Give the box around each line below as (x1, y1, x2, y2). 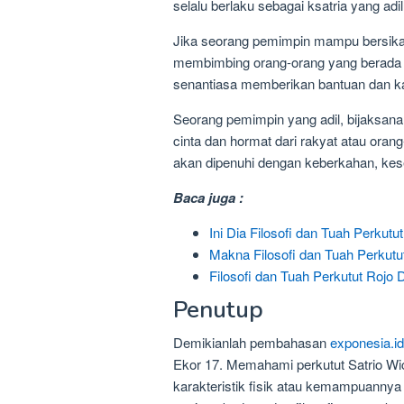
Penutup (173, 293, 263, 326)
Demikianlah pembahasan (173, 332, 330, 352)
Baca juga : (173, 188, 247, 208)
